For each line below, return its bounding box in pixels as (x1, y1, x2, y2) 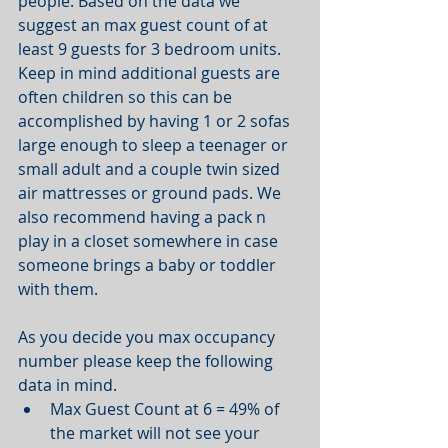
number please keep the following (18, 349, 277, 372)
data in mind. (18, 373, 125, 396)
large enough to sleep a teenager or (18, 133, 292, 156)
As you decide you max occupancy (18, 325, 279, 348)
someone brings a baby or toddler (18, 253, 280, 276)
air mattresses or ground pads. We (18, 181, 285, 204)
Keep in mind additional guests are (18, 61, 284, 84)
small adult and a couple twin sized (18, 157, 284, 180)
